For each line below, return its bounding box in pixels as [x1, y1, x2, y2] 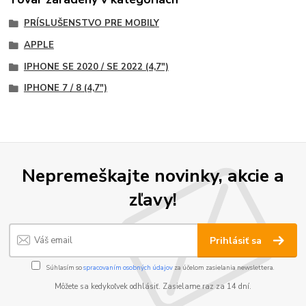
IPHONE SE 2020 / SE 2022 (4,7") [23, 60, 169, 73]
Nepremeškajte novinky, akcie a [22, 163, 284, 188]
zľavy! [129, 186, 177, 212]
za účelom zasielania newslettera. [173, 262, 275, 272]
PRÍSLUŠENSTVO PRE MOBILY [23, 17, 159, 30]
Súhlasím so [45, 262, 83, 272]
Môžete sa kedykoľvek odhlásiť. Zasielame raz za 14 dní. [55, 281, 251, 292]
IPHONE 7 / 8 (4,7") [23, 82, 107, 95]
